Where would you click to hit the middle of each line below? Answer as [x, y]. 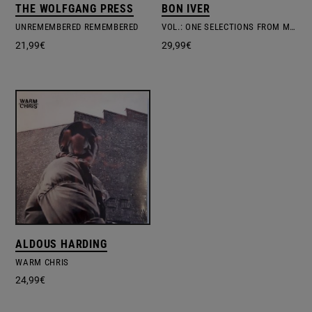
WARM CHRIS [42, 262]
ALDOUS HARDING [61, 244]
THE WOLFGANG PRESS [75, 9]
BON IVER [186, 9]
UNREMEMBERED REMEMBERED [77, 27]
